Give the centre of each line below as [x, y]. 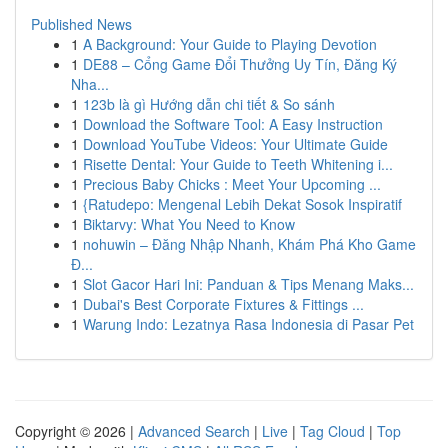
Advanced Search [194, 431]
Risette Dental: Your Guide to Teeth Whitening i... [238, 164]
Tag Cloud [332, 431]
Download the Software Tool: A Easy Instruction [233, 124]
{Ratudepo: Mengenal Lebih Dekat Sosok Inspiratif [242, 204]
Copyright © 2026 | [76, 431]
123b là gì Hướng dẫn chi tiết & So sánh [209, 104]
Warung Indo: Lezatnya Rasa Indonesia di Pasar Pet [248, 324]
